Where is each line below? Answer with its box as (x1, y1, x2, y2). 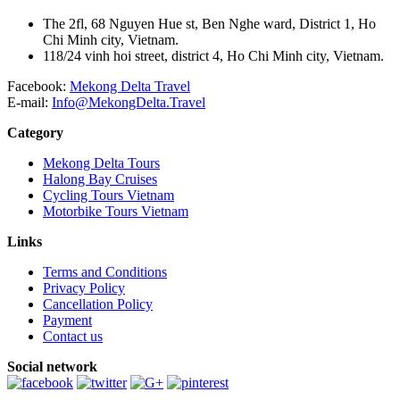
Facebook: (7, 79, 70, 95)
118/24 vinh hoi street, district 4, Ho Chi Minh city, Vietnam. (43, 48, 384, 64)
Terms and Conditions (43, 264, 167, 280)
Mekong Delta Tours (43, 155, 160, 171)
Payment (43, 312, 92, 329)
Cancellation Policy (43, 296, 153, 312)
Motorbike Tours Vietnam (43, 204, 188, 220)
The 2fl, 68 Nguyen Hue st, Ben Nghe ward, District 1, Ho (43, 16, 376, 32)
